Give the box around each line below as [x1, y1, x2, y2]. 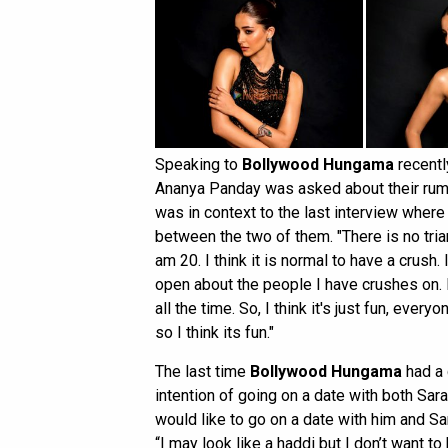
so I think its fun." [155, 323, 274, 343]
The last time [155, 362, 250, 382]
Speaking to [155, 155, 242, 175]
